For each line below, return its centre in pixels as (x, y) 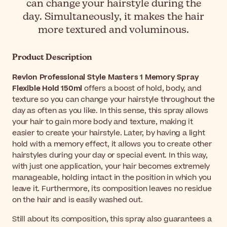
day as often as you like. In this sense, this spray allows (110, 111)
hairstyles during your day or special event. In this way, (110, 156)
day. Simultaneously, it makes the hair (113, 17)
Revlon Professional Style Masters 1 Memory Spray (106, 78)
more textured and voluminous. (113, 30)
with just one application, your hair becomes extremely (111, 167)
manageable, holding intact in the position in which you (112, 178)
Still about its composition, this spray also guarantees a (112, 219)
